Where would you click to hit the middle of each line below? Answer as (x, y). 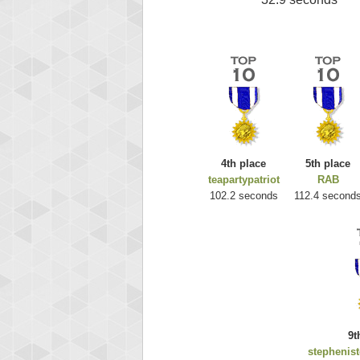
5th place (328, 164)
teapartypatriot (243, 180)
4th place (243, 164)
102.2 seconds (243, 196)
